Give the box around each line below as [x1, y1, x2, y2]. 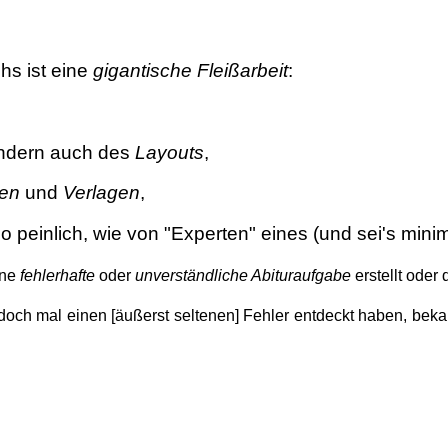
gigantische [93, 60, 192, 82]
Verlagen [63, 182, 140, 204]
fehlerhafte [20, 266, 95, 284]
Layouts [135, 141, 204, 163]
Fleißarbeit [197, 60, 288, 82]
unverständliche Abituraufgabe [135, 266, 351, 284]
